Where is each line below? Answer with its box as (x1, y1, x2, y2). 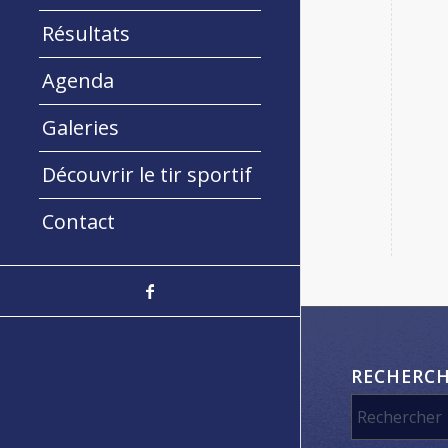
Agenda (42, 66, 114, 94)
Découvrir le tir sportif (42, 160, 252, 188)
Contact (42, 207, 115, 235)
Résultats (42, 19, 130, 47)
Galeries (42, 113, 119, 141)
